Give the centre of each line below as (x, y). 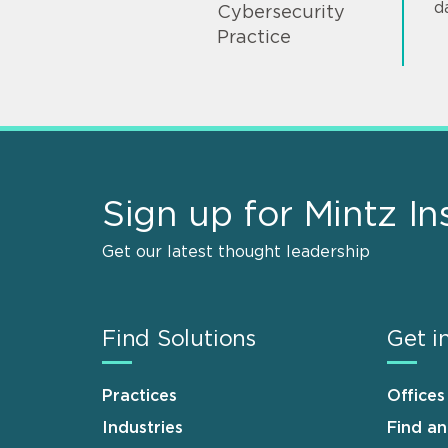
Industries (142, 428)
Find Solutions (179, 339)
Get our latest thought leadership (236, 252)
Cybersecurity (281, 13)
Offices (416, 396)
